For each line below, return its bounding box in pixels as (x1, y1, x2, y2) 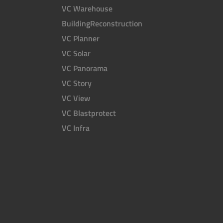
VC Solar (62, 47, 91, 60)
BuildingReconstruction (62, 17, 142, 30)
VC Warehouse (62, 2, 112, 15)
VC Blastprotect (62, 107, 116, 119)
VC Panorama (62, 62, 108, 75)
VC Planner (62, 32, 100, 45)
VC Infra (62, 122, 90, 134)
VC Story (62, 77, 92, 90)
